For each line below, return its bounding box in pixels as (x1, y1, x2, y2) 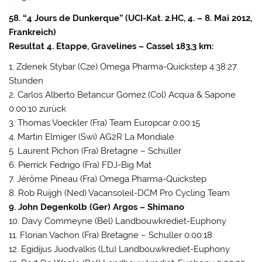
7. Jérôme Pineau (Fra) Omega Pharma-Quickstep (9, 173, 207, 184)
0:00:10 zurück (9, 103, 67, 114)
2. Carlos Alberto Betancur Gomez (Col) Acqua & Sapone (9, 89, 236, 100)
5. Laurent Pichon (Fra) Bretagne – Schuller (9, 145, 182, 156)
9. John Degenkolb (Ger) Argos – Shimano (9, 201, 185, 212)
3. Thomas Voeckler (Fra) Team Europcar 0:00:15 (9, 117, 201, 128)
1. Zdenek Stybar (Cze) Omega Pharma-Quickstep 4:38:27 (9, 61, 237, 72)
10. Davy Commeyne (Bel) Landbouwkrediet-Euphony (9, 215, 227, 226)
